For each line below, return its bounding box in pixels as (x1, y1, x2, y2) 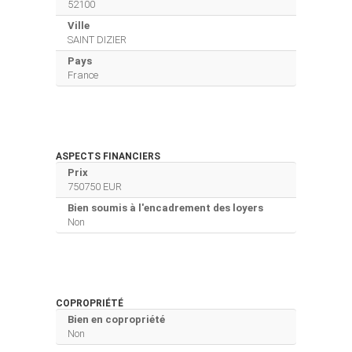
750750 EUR (68, 180, 122, 192)
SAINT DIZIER (68, 33, 126, 46)
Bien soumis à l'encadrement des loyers (68, 201, 263, 214)
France (68, 68, 98, 81)
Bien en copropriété (68, 313, 165, 325)
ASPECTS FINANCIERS (56, 150, 160, 162)
